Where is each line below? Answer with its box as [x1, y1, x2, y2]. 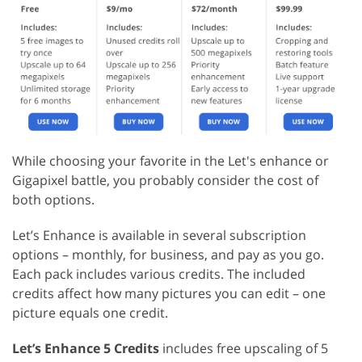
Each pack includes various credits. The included [12, 264, 305, 283]
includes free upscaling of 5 [159, 339, 328, 357]
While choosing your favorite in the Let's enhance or [12, 151, 329, 170]
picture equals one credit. [12, 303, 168, 322]
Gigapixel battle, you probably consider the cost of [12, 170, 318, 189]
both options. [12, 190, 95, 208]
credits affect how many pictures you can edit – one [12, 284, 326, 302]
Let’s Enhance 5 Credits [12, 339, 159, 357]
